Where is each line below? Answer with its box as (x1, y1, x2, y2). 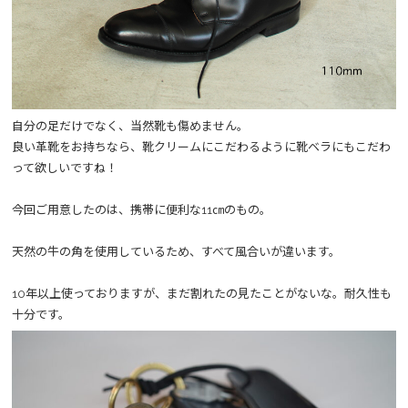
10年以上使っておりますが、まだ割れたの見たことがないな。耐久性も (12, 286, 392, 301)
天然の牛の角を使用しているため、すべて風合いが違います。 (12, 244, 341, 259)
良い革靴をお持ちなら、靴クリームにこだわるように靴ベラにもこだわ (12, 139, 391, 154)
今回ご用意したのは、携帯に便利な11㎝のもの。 (12, 202, 271, 217)
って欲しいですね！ (12, 160, 117, 175)
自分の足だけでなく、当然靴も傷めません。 (12, 118, 249, 133)
